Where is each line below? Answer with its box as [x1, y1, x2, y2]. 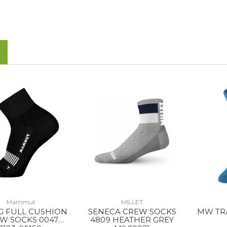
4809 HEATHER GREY [90, 215, 174, 224]
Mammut [6, 198, 35, 206]
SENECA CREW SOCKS [88, 207, 176, 216]
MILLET [121, 198, 143, 206]
